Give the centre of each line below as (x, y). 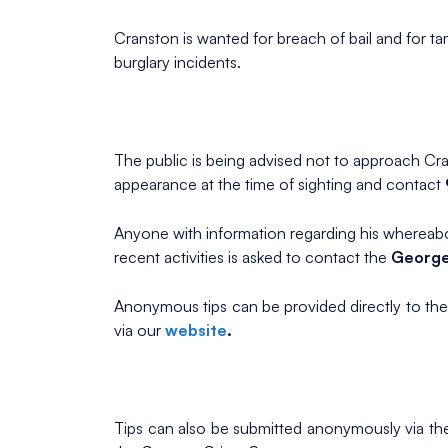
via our (139, 330)
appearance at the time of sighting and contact (279, 184)
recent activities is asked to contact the (252, 257)
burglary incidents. (177, 62)
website (196, 330)
